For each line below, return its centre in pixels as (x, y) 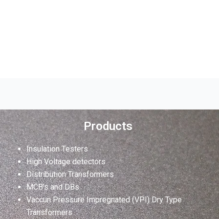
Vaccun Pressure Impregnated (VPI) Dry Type (104, 199)
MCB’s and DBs (53, 187)
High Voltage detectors (66, 161)
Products (108, 126)
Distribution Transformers (70, 174)
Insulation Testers (57, 149)
